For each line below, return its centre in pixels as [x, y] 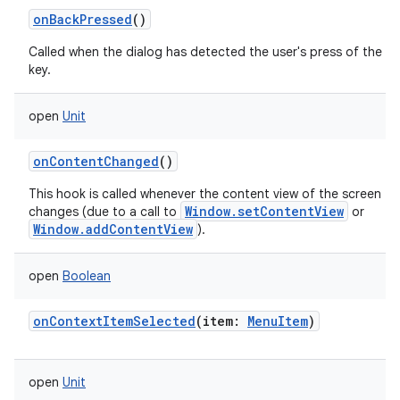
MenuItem [278, 321]
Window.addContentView [113, 229]
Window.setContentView [264, 211]
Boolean [87, 276]
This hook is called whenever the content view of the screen [205, 194]
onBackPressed [83, 19]
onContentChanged [96, 161]
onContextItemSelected [114, 321]
